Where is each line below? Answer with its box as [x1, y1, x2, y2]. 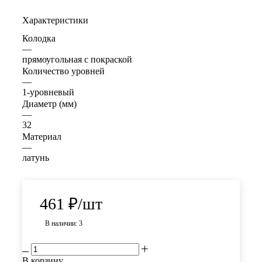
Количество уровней [22, 66, 105, 77]
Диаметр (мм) [22, 99, 77, 109]
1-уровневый [22, 87, 74, 98]
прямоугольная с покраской [22, 54, 132, 65]
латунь [22, 153, 49, 163]
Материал [22, 132, 61, 142]
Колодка [22, 33, 56, 44]
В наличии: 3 [45, 219, 82, 228]
